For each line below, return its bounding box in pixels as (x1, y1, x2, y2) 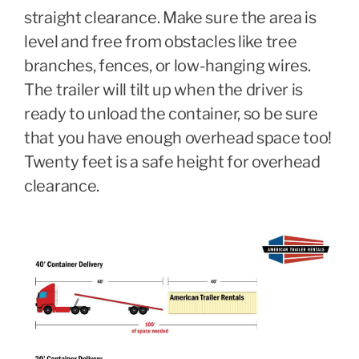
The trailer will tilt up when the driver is (24, 80, 304, 99)
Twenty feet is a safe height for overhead (24, 152, 321, 171)
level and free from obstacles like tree (24, 32, 297, 51)
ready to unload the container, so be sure (24, 104, 318, 123)
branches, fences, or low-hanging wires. (24, 56, 311, 75)
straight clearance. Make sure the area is (24, 8, 317, 27)
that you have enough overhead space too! (24, 128, 333, 147)
